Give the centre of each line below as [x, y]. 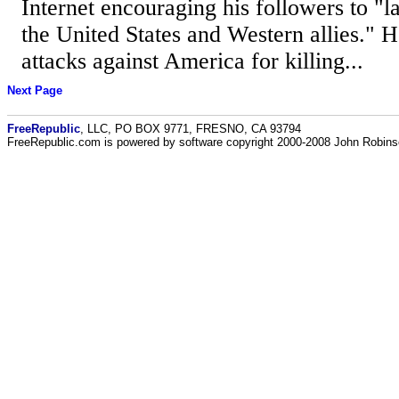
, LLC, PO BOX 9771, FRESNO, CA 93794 [191, 128]
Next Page [35, 90]
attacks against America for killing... [192, 61]
